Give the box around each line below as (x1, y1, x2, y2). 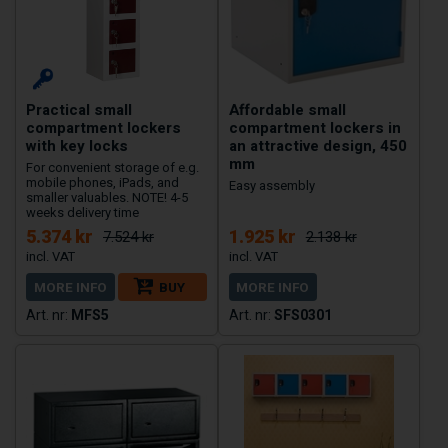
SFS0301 (273, 306, 332, 323)
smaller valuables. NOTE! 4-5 (26, 189, 188, 205)
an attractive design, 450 (228, 134, 407, 157)
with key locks (26, 134, 128, 157)
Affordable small (228, 98, 346, 121)
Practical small (26, 98, 132, 121)
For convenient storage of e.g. (26, 159, 199, 175)
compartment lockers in (228, 116, 401, 139)
